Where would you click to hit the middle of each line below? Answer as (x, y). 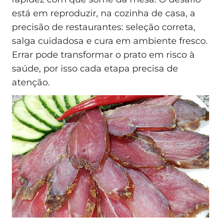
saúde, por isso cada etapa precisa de (95, 69)
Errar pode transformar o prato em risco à (103, 55)
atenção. (31, 83)
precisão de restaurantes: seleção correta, (104, 27)
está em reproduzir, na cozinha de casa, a (104, 14)
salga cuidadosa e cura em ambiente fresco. (110, 41)
